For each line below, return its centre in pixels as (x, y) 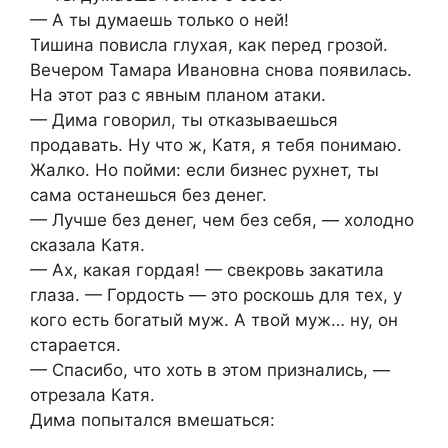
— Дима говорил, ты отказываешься (184, 120)
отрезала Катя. (92, 395)
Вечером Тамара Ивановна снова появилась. (221, 70)
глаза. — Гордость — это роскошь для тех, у (216, 295)
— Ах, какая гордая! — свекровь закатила (207, 270)
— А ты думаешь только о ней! (159, 20)
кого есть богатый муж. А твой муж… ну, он (214, 320)
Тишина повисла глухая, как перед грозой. (209, 45)
